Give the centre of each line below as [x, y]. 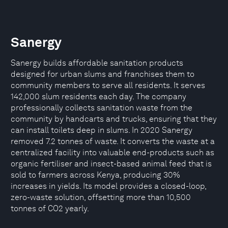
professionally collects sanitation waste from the [102, 108]
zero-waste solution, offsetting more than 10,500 [101, 197]
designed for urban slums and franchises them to [103, 74]
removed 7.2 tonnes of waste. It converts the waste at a [113, 141]
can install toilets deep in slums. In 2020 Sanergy [102, 130]
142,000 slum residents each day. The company [98, 96]
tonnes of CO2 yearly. [50, 208]
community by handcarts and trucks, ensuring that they [114, 119]
